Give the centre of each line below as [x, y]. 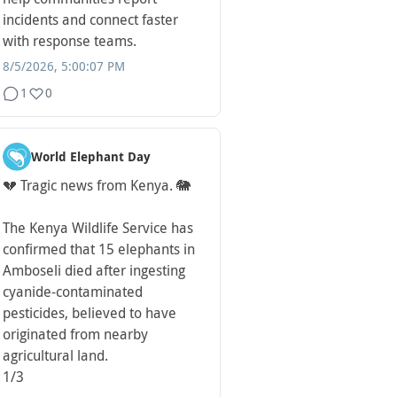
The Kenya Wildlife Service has [98, 229]
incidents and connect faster [90, 20]
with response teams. [70, 42]
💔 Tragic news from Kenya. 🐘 [97, 186]
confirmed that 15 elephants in [99, 250]
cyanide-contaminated [73, 292]
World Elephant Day [91, 157]
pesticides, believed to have [90, 314]
